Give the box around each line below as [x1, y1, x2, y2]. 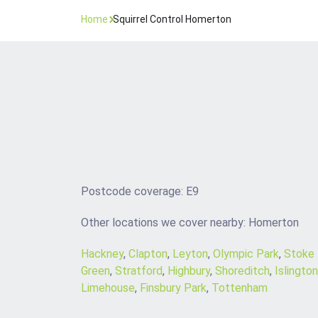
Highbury [168, 264, 210, 278]
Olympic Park [213, 247, 279, 261]
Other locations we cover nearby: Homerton [81, 216, 299, 229]
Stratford [115, 264, 163, 278]
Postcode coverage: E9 [81, 185, 199, 198]
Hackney [81, 247, 124, 261]
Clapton [128, 247, 168, 261]
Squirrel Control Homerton [113, 13, 231, 25]
